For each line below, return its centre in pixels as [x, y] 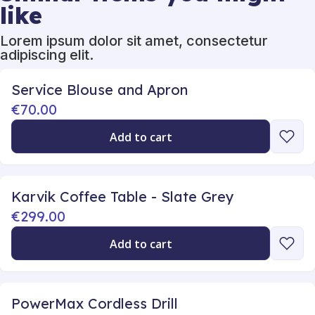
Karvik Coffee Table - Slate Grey [123, 197]
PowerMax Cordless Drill [95, 304]
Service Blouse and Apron [99, 90]
